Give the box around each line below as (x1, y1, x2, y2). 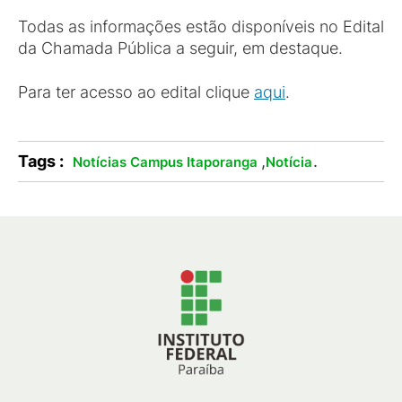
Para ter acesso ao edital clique (18, 83, 254, 101)
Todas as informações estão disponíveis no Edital (18, 17, 384, 36)
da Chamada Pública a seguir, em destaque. (18, 39, 343, 57)
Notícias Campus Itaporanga (73, 153, 258, 170)
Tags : (18, 152, 64, 170)
